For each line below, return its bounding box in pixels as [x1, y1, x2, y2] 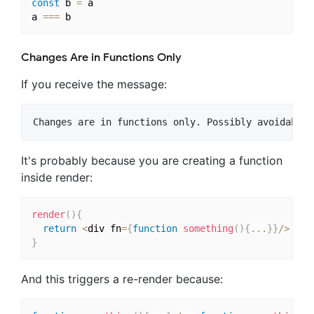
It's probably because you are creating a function [21, 153, 282, 168]
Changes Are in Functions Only [21, 50, 182, 65]
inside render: [21, 170, 93, 185]
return [42, 222, 76, 234]
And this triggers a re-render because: [21, 272, 223, 287]
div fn [87, 222, 121, 234]
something [182, 222, 233, 234]
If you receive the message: [21, 77, 167, 92]
